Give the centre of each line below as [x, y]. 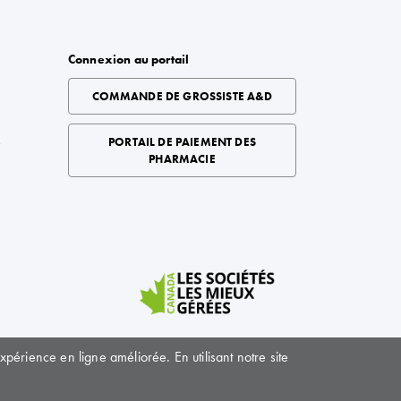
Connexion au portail [129, 59]
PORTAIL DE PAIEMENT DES [182, 142]
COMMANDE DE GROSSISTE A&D [182, 96]
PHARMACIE [182, 159]
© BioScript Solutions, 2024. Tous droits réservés [200, 376]
